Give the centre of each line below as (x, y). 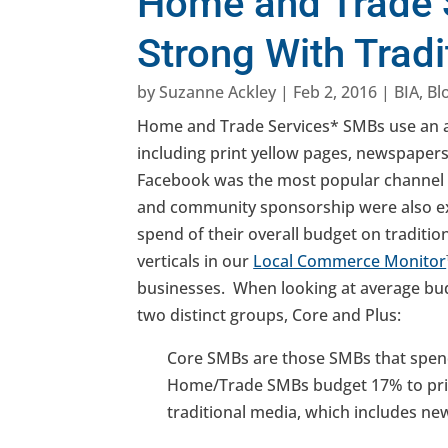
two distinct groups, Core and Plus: (269, 314)
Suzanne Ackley (218, 91)
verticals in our (195, 260)
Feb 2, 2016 (335, 91)
